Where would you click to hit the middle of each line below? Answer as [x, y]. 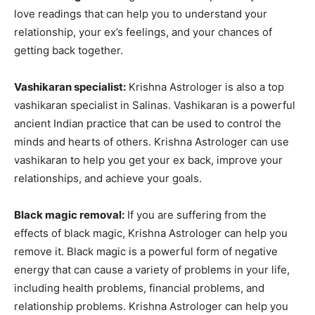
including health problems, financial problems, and [139, 288]
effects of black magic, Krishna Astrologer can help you [151, 233]
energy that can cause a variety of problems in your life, [152, 270]
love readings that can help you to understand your [141, 14]
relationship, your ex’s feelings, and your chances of [143, 32]
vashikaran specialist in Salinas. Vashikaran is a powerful [155, 105]
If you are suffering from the [195, 215]
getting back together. [69, 51]
